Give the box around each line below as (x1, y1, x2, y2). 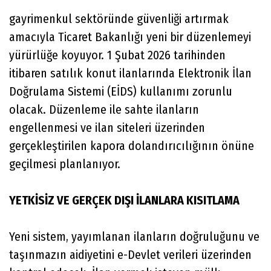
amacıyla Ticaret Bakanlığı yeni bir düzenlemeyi (9, 29, 251, 44)
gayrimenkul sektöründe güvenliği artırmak (9, 11, 229, 26)
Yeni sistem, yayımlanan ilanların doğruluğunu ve (9, 229, 260, 244)
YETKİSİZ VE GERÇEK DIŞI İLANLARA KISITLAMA (9, 192, 240, 207)
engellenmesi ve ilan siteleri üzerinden (9, 120, 205, 135)
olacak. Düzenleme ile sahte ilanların (9, 102, 199, 117)
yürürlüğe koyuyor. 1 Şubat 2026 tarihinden (9, 47, 226, 62)
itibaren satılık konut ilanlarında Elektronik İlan (9, 65, 252, 80)
